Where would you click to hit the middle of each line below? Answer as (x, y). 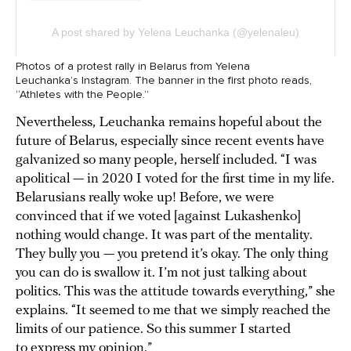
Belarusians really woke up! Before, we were (145, 198)
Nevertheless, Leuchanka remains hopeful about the (169, 123)
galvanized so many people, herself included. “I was (166, 161)
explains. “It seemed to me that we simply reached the (173, 311)
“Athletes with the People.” (82, 95)
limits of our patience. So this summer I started (153, 330)
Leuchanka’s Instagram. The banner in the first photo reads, (164, 81)
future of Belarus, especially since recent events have (170, 142)
